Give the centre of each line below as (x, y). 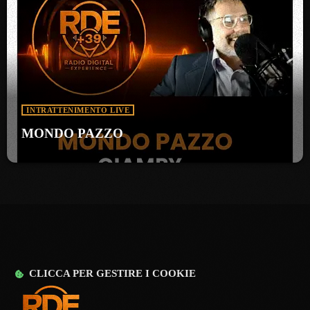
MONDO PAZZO (73, 133)
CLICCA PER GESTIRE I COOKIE (113, 274)
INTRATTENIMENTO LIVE (78, 110)
